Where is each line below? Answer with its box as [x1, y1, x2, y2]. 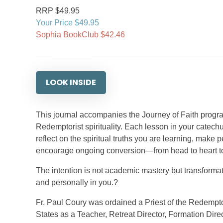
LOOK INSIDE [46, 77, 96, 88]
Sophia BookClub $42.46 [36, 30, 125, 39]
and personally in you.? [36, 178, 118, 187]
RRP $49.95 [36, 6, 80, 15]
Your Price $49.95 [36, 18, 99, 27]
